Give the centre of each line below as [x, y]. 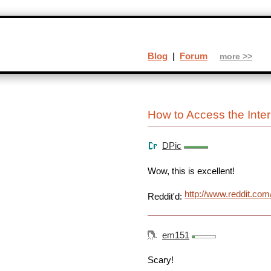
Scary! [161, 260]
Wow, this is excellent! [191, 171]
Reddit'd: [166, 197]
